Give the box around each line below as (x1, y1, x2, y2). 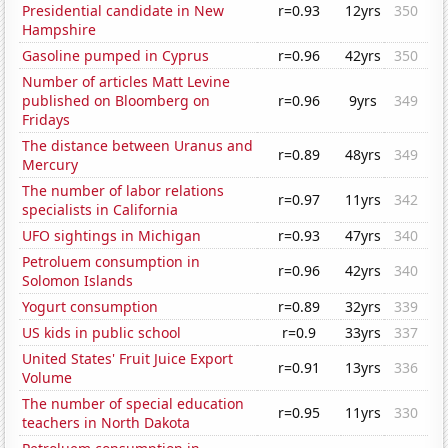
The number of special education (22, 394, 245, 414)
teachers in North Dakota (22, 413, 191, 433)
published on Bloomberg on (22, 91, 211, 111)
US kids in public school (22, 323, 182, 343)
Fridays (22, 110, 71, 130)
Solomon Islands (22, 271, 134, 291)
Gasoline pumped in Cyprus (22, 46, 210, 66)
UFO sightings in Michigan (22, 226, 202, 246)
